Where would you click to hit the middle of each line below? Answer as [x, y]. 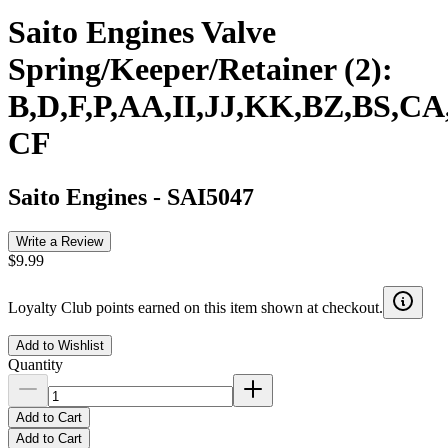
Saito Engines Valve [142, 32]
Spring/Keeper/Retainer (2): [200, 69]
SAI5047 [210, 196]
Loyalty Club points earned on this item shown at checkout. [195, 307]
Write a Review [59, 241]
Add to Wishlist [60, 345]
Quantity [35, 364]
